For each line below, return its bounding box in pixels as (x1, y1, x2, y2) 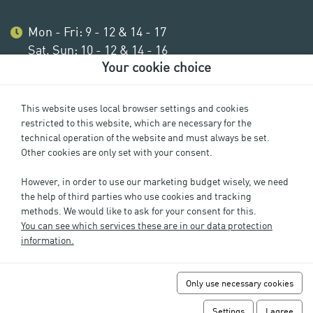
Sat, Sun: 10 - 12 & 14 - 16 (28, 41, 168, 59)
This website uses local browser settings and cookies (21, 100, 249, 115)
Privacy (138, 228, 175, 245)
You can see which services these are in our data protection (21, 217, 272, 232)
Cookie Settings (119, 247, 194, 263)
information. (21, 232, 74, 247)
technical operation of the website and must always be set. (21, 129, 270, 144)
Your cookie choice (102, 57, 211, 76)
